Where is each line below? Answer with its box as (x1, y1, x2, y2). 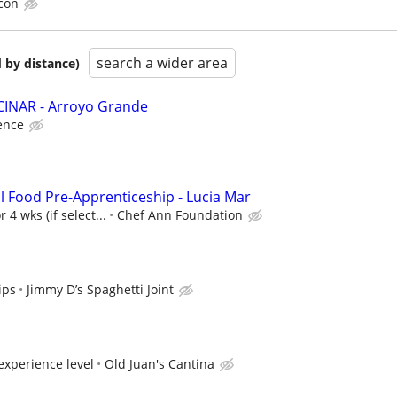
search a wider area (97, 53, 228, 74)
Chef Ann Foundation (117, 206, 243, 223)
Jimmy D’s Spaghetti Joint (27, 280, 174, 298)
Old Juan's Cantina (105, 355, 214, 372)
